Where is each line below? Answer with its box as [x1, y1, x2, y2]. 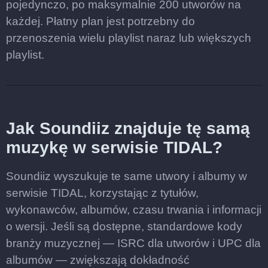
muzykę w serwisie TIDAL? [6, 138, 223, 157]
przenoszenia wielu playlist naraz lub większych [6, 32, 251, 44]
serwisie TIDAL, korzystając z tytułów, [6, 187, 199, 199]
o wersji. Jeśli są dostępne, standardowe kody [6, 220, 242, 233]
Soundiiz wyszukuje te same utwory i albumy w [6, 170, 247, 182]
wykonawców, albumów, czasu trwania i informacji [6, 203, 261, 216]
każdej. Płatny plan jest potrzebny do [6, 15, 195, 28]
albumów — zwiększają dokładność [6, 254, 190, 266]
